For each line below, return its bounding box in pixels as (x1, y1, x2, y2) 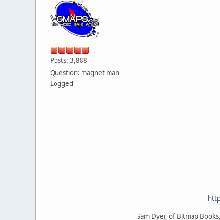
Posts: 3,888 (50, 55, 87, 65)
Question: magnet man (50, 68, 119, 77)
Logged (50, 79, 73, 88)
